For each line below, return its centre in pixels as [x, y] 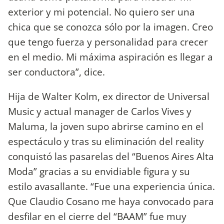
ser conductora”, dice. [56, 71]
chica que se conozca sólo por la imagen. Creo [110, 26]
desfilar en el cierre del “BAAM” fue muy [97, 216]
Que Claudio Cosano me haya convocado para [111, 201]
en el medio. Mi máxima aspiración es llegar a [110, 56]
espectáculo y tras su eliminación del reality [106, 141]
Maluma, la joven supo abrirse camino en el [106, 126]
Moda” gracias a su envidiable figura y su [99, 171]
